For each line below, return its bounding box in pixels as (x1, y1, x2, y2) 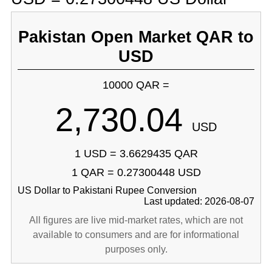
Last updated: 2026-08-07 (144, 196, 255, 206)
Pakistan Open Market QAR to (18, 27, 254, 46)
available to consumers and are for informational (33, 229, 239, 240)
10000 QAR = (103, 79, 169, 91)
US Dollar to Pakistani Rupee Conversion (17, 185, 197, 195)
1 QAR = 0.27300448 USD (71, 166, 201, 178)
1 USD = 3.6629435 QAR (74, 148, 198, 160)
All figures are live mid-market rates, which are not (29, 215, 243, 225)
